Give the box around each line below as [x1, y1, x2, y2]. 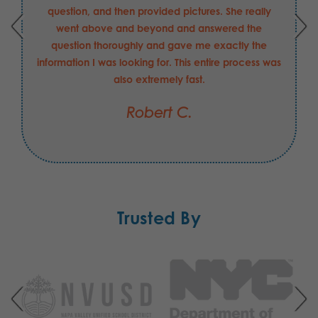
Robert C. [126, 104, 192, 121]
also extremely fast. [113, 72, 205, 85]
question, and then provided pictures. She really [47, 4, 271, 17]
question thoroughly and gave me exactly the [51, 38, 267, 51]
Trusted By [117, 207, 201, 229]
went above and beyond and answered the [56, 21, 262, 34]
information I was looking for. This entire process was [37, 55, 281, 68]
